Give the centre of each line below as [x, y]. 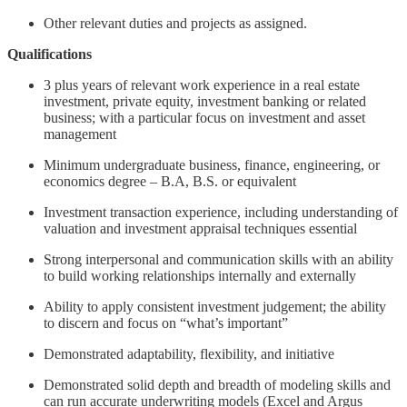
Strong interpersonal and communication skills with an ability [218, 259]
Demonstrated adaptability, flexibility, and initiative [189, 353]
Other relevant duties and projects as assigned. [175, 23]
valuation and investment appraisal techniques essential [200, 228]
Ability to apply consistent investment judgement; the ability [215, 306]
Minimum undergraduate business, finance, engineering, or [212, 164]
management [80, 134]
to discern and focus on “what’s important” [166, 323]
